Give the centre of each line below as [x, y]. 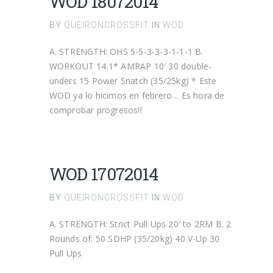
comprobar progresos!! [95, 110]
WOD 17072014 [104, 174]
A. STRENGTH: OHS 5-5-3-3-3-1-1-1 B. [126, 51]
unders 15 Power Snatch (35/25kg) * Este [133, 81]
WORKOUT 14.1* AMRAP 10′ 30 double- [130, 66]
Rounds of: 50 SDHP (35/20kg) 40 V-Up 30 [134, 239]
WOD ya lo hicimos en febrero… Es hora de [137, 95]
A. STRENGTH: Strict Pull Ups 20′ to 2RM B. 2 [140, 224]
